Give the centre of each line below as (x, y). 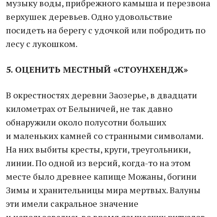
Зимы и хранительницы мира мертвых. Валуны (103, 190)
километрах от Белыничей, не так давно (89, 108)
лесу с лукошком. (42, 44)
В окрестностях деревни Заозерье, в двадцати (101, 95)
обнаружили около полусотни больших (86, 122)
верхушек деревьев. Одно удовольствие (89, 16)
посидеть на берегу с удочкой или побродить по (106, 30)
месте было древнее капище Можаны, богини (101, 176)
